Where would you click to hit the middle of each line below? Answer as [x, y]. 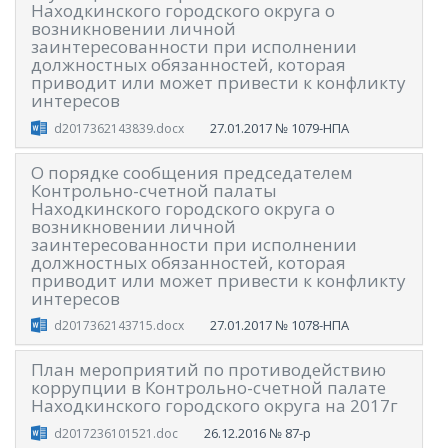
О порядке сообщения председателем [192, 172]
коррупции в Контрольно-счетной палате [208, 388]
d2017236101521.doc [115, 433]
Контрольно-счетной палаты [154, 190]
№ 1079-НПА [311, 127]
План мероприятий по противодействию [208, 370]
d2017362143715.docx [118, 326]
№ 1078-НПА [311, 325]
